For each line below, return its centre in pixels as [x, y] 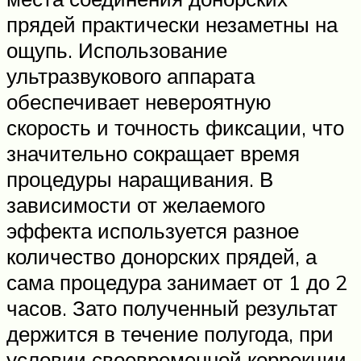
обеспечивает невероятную [139, 101]
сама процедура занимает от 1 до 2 [177, 282]
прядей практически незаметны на [172, 24]
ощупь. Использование [117, 50]
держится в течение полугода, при [170, 333]
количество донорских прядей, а [162, 256]
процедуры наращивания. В [140, 178]
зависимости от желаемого [136, 204]
